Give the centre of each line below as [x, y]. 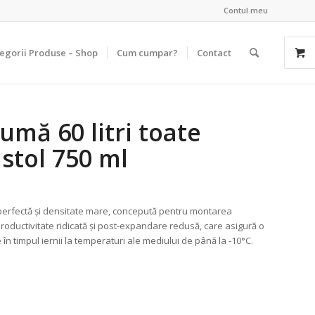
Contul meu [246, 10]
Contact [214, 53]
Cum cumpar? [147, 53]
